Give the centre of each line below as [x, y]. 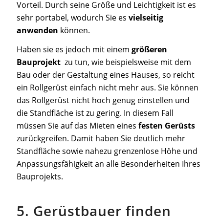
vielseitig [146, 17]
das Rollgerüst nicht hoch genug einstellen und [103, 100]
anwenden [37, 30]
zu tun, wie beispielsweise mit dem [126, 62]
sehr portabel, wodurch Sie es [72, 17]
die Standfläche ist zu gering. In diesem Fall [95, 113]
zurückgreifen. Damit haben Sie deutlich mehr [101, 139]
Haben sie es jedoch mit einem [74, 50]
